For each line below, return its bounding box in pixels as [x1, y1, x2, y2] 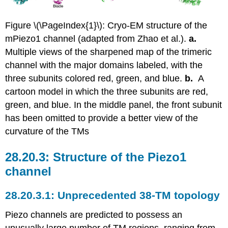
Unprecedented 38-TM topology [58, 189, 220, 201]
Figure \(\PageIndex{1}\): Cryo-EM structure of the [5, 20, 208, 31]
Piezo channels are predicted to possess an [5, 209, 183, 220]
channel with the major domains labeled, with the [5, 60, 203, 71]
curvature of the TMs [5, 126, 90, 137]
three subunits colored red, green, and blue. [5, 73, 185, 84]
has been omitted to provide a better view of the [5, 113, 198, 124]
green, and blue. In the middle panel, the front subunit [5, 100, 222, 110]
